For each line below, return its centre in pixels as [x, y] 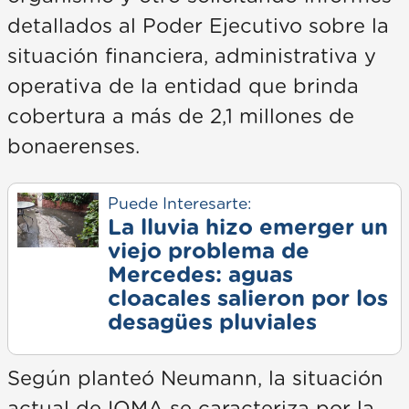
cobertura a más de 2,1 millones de [181, 116]
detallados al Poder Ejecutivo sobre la [198, 26]
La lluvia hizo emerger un [247, 228]
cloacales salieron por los [247, 299]
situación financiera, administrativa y [192, 56]
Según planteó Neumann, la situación [195, 378]
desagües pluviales [212, 323]
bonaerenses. [73, 147]
